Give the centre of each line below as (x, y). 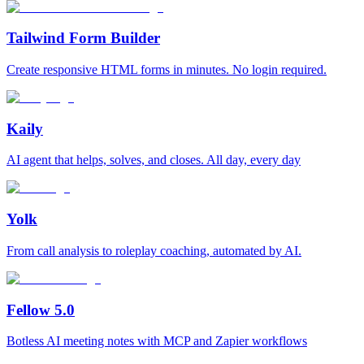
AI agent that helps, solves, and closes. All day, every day (154, 160)
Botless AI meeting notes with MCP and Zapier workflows (157, 341)
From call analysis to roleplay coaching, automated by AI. (154, 250)
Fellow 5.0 (41, 310)
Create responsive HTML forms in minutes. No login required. (167, 70)
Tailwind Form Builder (83, 38)
